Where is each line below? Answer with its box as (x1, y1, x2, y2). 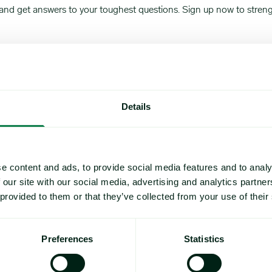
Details (121, 101, 151, 112)
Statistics (184, 234, 224, 245)
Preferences (41, 234, 93, 245)
